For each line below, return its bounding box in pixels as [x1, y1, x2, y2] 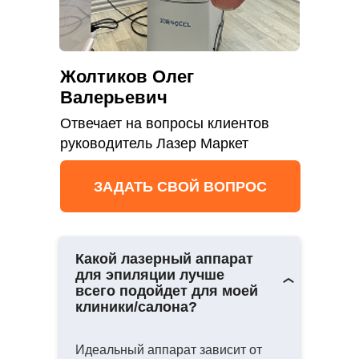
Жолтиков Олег [60, 67, 194, 87]
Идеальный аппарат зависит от [75, 343, 262, 357]
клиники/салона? [75, 299, 197, 316]
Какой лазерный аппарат [75, 251, 253, 268]
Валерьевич [60, 87, 167, 108]
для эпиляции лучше [75, 267, 224, 284]
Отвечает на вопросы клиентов [60, 115, 269, 132]
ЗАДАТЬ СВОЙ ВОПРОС [94, 178, 267, 195]
